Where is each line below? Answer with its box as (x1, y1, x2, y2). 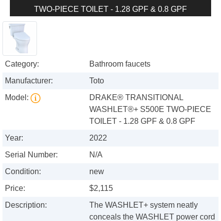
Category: (5, 60, 39, 69)
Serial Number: (5, 150, 58, 159)
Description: (5, 201, 47, 210)
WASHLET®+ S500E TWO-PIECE (89, 105, 212, 114)
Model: (5, 93, 31, 102)
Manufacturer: (5, 76, 53, 85)
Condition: (5, 167, 41, 176)
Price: (5, 184, 25, 193)
